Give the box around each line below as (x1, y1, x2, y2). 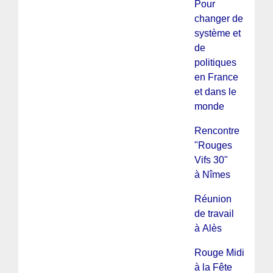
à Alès (194, 222, 222, 233)
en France (194, 71, 238, 82)
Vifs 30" (194, 154, 228, 165)
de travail (194, 208, 234, 219)
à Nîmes (194, 169, 230, 180)
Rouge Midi (194, 247, 244, 258)
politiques (194, 57, 236, 68)
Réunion (194, 193, 232, 204)
